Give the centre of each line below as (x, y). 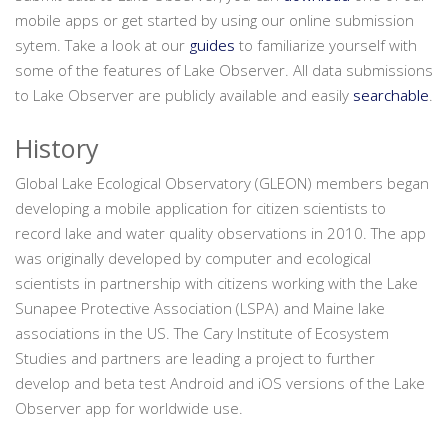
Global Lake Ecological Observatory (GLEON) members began (222, 183)
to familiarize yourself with (326, 45)
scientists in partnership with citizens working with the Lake (216, 283)
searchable (391, 95)
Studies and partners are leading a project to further (195, 358)
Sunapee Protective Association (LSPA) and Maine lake (200, 308)
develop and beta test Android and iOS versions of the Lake (220, 383)
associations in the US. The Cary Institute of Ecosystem (202, 333)
